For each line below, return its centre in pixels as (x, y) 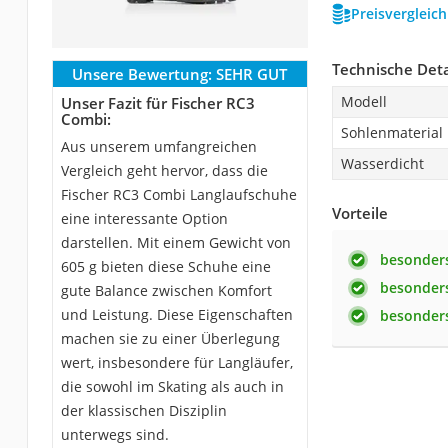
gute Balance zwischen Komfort (166, 290)
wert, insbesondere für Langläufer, (176, 362)
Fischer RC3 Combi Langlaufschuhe (178, 194)
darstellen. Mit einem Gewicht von (175, 242)
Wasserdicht (382, 163)
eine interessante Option (144, 218)
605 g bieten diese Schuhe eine (165, 266)
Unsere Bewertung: (142, 73)
